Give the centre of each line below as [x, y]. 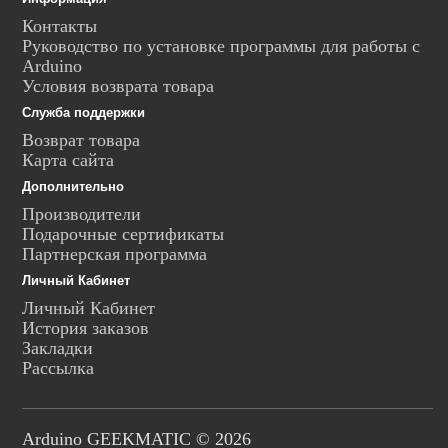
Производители [81, 214]
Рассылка [58, 368]
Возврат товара [81, 140]
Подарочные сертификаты [123, 234]
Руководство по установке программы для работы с [221, 46]
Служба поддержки [83, 113]
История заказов [85, 328]
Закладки [57, 348]
